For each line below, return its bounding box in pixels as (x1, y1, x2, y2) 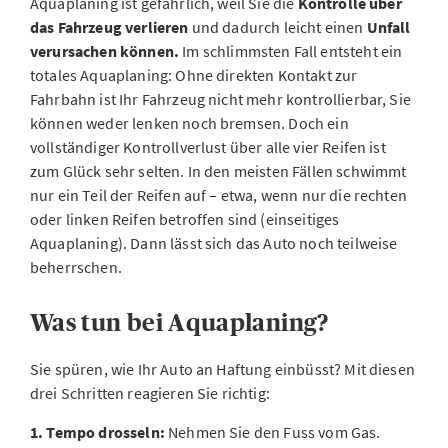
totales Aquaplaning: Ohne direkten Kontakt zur (30, 65, 358, 85)
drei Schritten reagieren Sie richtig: (30, 383, 270, 403)
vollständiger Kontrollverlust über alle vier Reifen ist (30, 137, 386, 157)
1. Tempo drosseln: (30, 422, 169, 442)
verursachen (30, 41, 117, 61)
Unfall (366, 17, 411, 37)
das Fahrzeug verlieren (30, 17, 192, 37)
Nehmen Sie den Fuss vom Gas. (168, 422, 381, 442)
